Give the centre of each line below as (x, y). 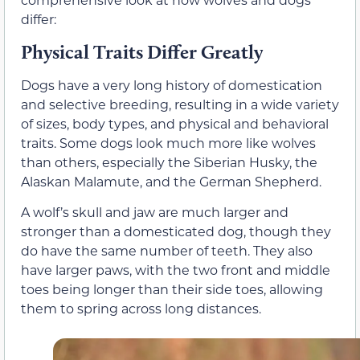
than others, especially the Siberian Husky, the (169, 162)
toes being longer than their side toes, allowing (172, 289)
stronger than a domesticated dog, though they (176, 231)
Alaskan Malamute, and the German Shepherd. (171, 181)
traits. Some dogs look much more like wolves (168, 142)
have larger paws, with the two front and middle (176, 270)
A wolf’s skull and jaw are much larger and (155, 212)
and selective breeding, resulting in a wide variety (180, 104)
